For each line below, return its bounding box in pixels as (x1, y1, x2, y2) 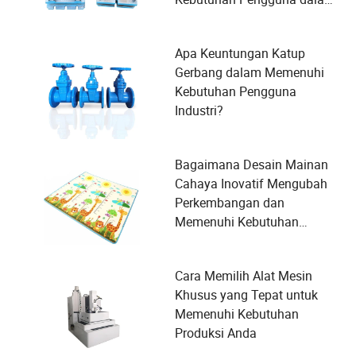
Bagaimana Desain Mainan (175, 156, 328, 173)
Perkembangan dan (175, 194, 284, 211)
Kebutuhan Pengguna (175, 83, 296, 100)
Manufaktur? (175, 10, 247, 27)
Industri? (175, 102, 223, 119)
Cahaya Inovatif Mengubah (175, 175, 327, 192)
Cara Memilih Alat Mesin (175, 267, 312, 284)
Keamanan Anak (175, 232, 268, 250)
